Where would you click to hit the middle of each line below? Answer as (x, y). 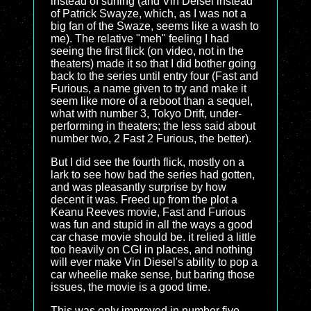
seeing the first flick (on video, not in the (147, 51)
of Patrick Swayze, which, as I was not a (149, 14)
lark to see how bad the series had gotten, (153, 175)
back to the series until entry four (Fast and (154, 76)
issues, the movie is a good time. (131, 287)
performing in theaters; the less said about (153, 126)
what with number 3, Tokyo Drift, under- (146, 114)
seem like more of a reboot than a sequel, (152, 101)
